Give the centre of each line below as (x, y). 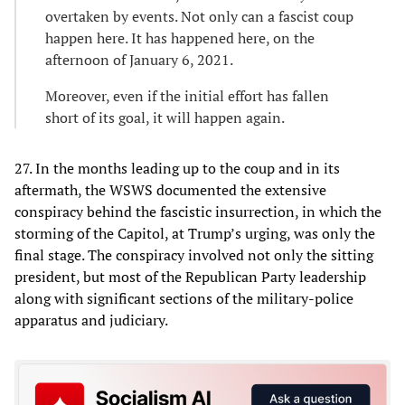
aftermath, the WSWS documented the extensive (170, 189)
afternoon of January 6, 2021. (139, 59)
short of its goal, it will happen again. (165, 117)
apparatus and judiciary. (91, 320)
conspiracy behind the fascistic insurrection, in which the (198, 211)
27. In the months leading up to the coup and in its (177, 168)
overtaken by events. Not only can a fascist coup (199, 16)
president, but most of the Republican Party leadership (190, 276)
